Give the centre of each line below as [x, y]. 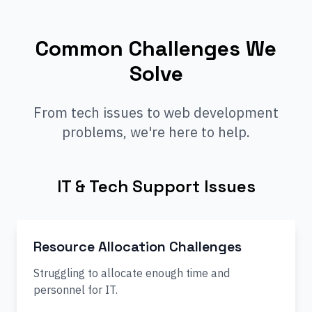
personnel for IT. [76, 290]
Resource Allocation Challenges [138, 247]
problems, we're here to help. [156, 132]
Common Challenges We [156, 48]
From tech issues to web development [156, 112]
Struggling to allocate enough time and [132, 273]
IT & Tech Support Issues [156, 186]
